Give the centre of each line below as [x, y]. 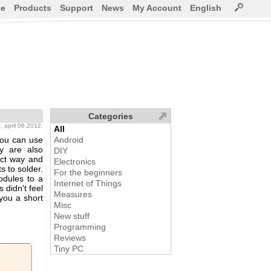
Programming [80, 227]
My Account [157, 8]
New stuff [72, 216]
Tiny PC [69, 249]
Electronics [75, 162]
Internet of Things [88, 183]
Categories [111, 116]
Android [69, 140]
